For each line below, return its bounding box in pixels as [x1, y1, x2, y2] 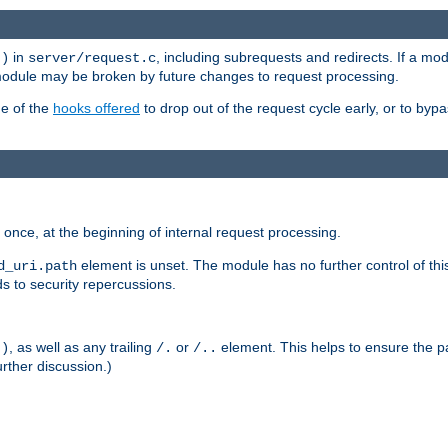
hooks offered [53, 99, 140, 116]
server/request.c [28, 49, 156, 66]
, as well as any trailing [9, 339, 156, 356]
